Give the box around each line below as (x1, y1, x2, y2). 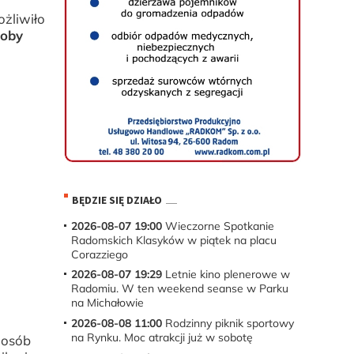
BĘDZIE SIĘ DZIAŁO (71, 193, 162, 208)
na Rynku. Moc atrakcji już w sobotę (70, 330, 253, 345)
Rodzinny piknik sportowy (161, 315, 294, 330)
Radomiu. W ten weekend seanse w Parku (70, 281, 288, 296)
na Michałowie (70, 296, 147, 311)
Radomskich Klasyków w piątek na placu (70, 232, 277, 247)
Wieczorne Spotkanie (161, 218, 274, 233)
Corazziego (70, 247, 128, 262)
